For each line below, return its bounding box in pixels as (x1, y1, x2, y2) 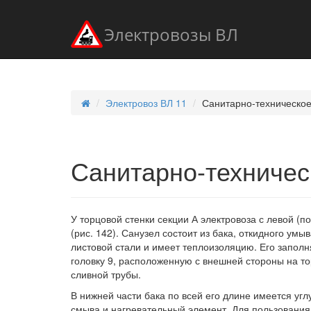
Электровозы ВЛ (104, 23, 238, 47)
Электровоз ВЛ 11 (106, 96, 187, 110)
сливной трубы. (71, 267, 141, 281)
